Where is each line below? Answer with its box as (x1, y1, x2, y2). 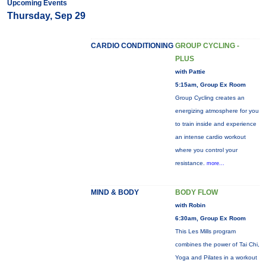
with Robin (175, 202, 205, 208)
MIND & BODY (90, 188, 139, 197)
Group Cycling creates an (175, 94, 245, 101)
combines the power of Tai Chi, (175, 241, 259, 248)
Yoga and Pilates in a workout (175, 254, 257, 261)
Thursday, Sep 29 (7, 11, 85, 21)
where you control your (175, 147, 237, 153)
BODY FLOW (175, 188, 218, 197)
